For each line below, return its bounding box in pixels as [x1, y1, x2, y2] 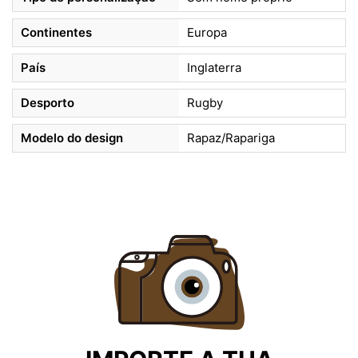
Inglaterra [187, 59, 241, 75]
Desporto [21, 94, 74, 110]
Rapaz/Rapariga [187, 129, 275, 145]
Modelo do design [21, 129, 123, 145]
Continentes [21, 24, 92, 40]
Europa [187, 24, 227, 40]
